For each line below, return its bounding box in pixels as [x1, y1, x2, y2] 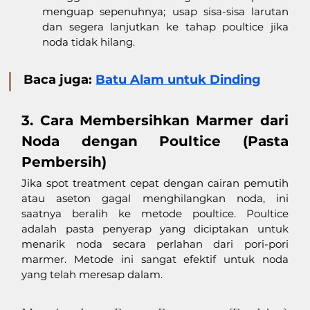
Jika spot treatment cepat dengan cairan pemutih [21, 176, 289, 190]
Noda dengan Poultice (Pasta [21, 132, 289, 149]
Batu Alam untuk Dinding [95, 71, 262, 87]
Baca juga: [24, 71, 96, 87]
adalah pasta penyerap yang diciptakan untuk [21, 221, 289, 235]
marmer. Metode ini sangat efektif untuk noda [21, 252, 289, 266]
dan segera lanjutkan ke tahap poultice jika [42, 19, 289, 33]
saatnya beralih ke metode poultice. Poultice [21, 206, 289, 220]
